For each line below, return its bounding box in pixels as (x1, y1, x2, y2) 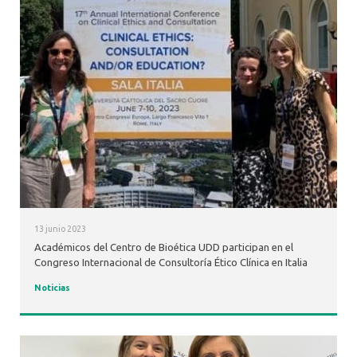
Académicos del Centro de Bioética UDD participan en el (33, 241, 293, 253)
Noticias (33, 282, 70, 292)
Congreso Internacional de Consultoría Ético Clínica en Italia (33, 257, 308, 269)
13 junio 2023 (33, 223, 86, 233)
